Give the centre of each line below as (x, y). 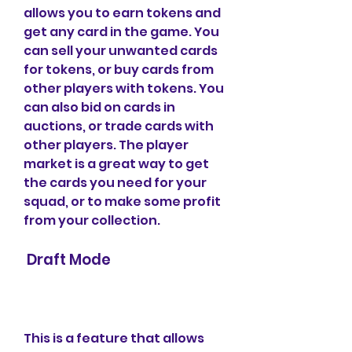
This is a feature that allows (114, 338)
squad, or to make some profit (122, 202)
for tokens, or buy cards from (119, 70)
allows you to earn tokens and (122, 13)
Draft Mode (69, 260)
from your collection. (92, 220)
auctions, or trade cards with (119, 126)
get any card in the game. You (121, 32)
